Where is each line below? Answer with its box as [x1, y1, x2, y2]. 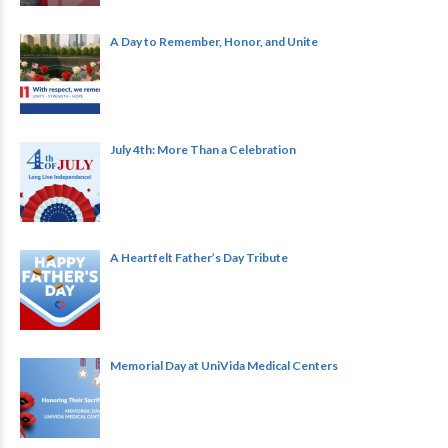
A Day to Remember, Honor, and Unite [110, 34, 318, 50]
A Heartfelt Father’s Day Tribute [110, 250, 288, 266]
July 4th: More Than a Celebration [110, 142, 296, 158]
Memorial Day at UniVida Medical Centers [110, 358, 338, 374]
